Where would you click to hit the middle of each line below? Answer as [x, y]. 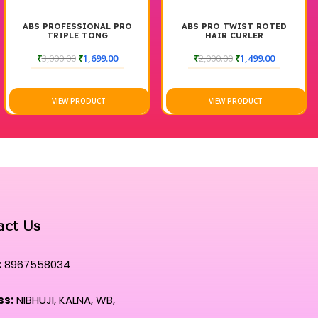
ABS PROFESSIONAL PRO [77, 26]
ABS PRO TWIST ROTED [234, 26]
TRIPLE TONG [77, 35]
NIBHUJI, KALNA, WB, [64, 300]
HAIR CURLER [234, 35]
